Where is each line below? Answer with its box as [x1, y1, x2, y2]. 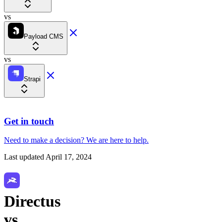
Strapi [24, 75, 41, 83]
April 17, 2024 [46, 153, 92, 162]
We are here [86, 136, 123, 145]
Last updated [4, 153, 44, 162]
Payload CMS [24, 33, 63, 40]
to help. [125, 136, 149, 145]
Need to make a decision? [4, 136, 84, 145]
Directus [4, 192, 60, 210]
